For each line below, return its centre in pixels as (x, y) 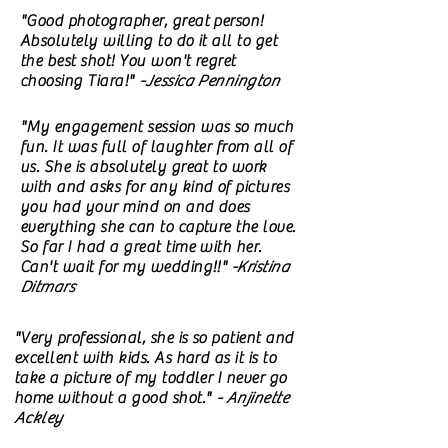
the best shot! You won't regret (128, 61)
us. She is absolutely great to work (143, 167)
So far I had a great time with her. (141, 247)
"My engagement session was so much (157, 127)
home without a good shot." (115, 398)
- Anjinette (252, 398)
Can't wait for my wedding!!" (125, 267)
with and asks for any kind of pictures (155, 187)
